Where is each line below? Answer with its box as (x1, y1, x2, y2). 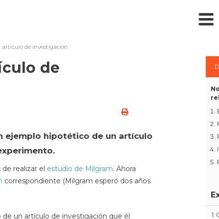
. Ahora (113, 164, 136, 173)
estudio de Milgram (47, 164, 113, 173)
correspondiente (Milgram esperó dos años (2, 176, 151, 185)
